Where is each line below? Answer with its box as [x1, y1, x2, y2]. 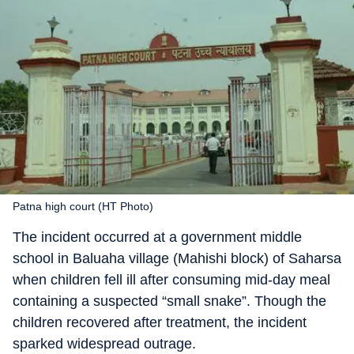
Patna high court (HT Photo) [13, 200, 153, 213]
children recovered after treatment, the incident [13, 314, 307, 330]
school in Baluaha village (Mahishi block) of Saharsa [13, 250, 341, 266]
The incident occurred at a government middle [13, 229, 302, 245]
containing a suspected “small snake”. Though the [13, 293, 326, 309]
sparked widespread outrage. [13, 336, 196, 352]
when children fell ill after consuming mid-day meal [13, 272, 330, 288]
